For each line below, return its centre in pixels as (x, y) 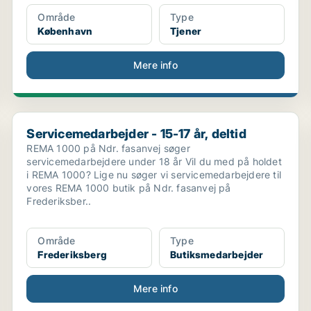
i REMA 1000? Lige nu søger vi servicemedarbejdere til (154, 175)
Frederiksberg (72, 254)
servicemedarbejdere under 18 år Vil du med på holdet (106, 161)
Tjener (186, 31)
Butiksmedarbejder (217, 254)
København (65, 31)
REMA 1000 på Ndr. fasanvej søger (108, 148)
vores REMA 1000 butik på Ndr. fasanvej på (129, 188)
